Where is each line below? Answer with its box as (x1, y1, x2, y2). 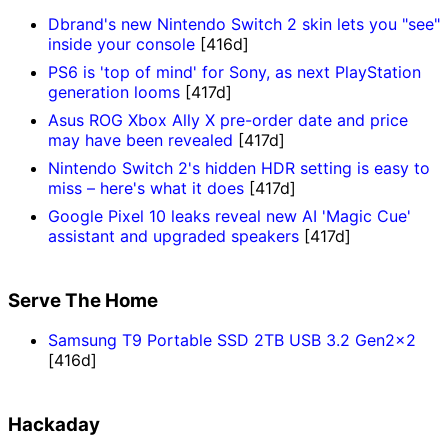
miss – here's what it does (48, 177, 244, 198)
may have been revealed (48, 129, 233, 150)
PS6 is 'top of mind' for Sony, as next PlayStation (48, 61, 421, 82)
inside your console (48, 33, 195, 54)
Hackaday (8, 413, 100, 437)
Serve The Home (8, 288, 158, 312)
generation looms (48, 81, 180, 102)
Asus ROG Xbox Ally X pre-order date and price (48, 109, 408, 130)
